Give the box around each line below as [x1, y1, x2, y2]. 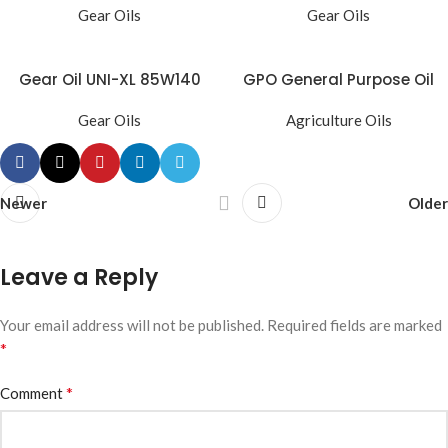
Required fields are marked [267, 315, 442, 334]
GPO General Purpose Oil [243, 68, 434, 90]
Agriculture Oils [285, 110, 392, 129]
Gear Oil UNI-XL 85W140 [18, 68, 201, 90]
